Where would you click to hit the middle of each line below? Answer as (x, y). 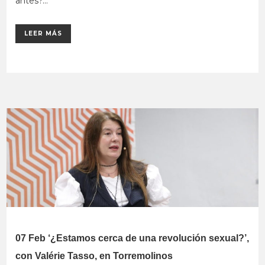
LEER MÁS (43, 34)
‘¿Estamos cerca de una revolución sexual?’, (149, 238)
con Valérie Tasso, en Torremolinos (94, 256)
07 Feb (31, 238)
